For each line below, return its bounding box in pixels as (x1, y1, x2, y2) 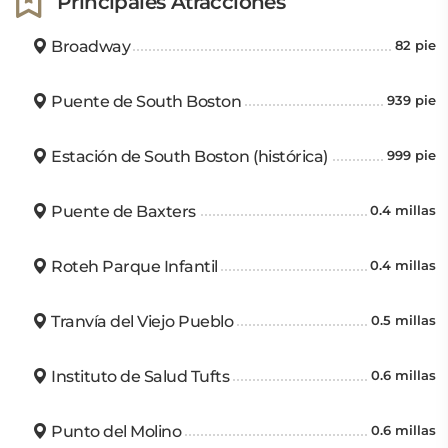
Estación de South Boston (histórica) (47, 147, 328, 166)
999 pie (387, 147, 436, 163)
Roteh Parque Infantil (47, 257, 218, 276)
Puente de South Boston (47, 92, 242, 111)
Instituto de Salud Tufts (47, 367, 230, 386)
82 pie (395, 37, 436, 53)
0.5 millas (371, 312, 436, 328)
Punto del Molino (47, 422, 182, 441)
